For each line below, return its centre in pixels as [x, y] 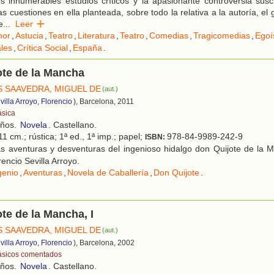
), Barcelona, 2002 [104, 243]
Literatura [96, 36]
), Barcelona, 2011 [104, 102]
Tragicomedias [222, 36]
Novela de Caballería [108, 173]
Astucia [29, 36]
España [87, 48]
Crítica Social [43, 48]
